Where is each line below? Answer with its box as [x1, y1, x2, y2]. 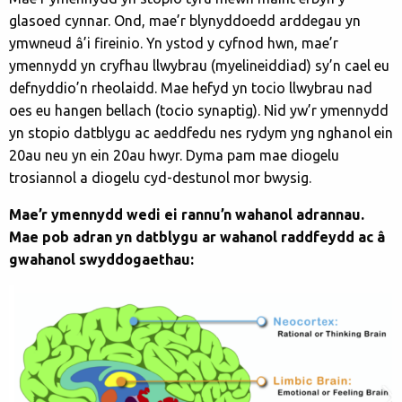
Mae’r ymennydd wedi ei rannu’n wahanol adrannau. [9, 205, 364, 223]
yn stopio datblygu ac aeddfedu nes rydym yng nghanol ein [9, 124, 393, 141]
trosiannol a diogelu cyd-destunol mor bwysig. [9, 169, 311, 186]
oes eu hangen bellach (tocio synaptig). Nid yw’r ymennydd [9, 101, 389, 118]
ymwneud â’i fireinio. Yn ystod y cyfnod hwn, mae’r [9, 34, 338, 51]
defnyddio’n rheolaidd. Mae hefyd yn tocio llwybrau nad [9, 79, 372, 96]
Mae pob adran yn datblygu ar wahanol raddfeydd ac [9, 228, 377, 245]
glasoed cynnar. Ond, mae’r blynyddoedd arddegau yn [9, 12, 361, 29]
